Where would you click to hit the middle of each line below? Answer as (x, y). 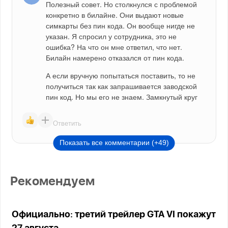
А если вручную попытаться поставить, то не (121, 76)
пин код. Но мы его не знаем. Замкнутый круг (122, 97)
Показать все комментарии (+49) (114, 143)
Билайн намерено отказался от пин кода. (115, 58)
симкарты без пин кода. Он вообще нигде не (121, 26)
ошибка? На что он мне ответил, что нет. (114, 47)
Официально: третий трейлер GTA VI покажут (114, 215)
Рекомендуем (53, 182)
